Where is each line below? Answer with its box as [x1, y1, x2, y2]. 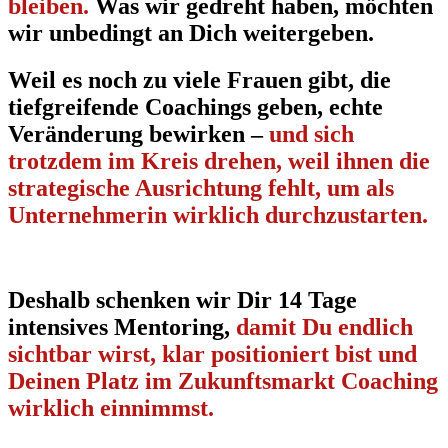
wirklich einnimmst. [8, 394, 214, 421]
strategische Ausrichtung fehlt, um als [8, 175, 394, 202]
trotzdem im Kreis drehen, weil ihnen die [8, 148, 430, 175]
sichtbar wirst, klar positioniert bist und [8, 340, 417, 367]
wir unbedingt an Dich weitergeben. [8, 20, 374, 47]
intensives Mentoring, [8, 313, 236, 340]
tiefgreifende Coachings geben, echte [8, 94, 383, 121]
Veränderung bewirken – [8, 121, 269, 148]
